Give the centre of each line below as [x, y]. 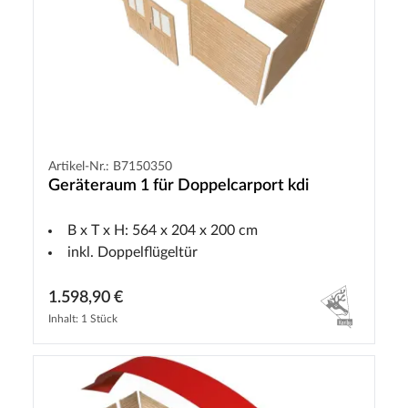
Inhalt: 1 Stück [83, 318]
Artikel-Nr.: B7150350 [110, 166]
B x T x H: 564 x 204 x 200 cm [163, 230]
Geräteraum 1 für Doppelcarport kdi [178, 185]
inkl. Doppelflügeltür [133, 252]
